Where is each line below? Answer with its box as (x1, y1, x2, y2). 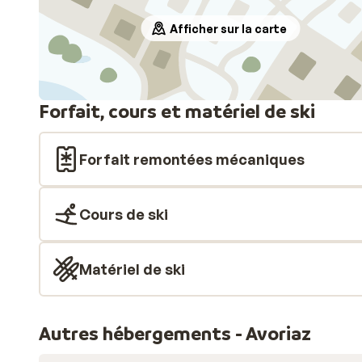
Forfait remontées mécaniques (79, 150, 305, 168)
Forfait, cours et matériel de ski (39, 99, 315, 123)
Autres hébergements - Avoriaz (39, 322, 311, 345)
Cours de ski (79, 205, 168, 223)
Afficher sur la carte (170, 21, 287, 36)
